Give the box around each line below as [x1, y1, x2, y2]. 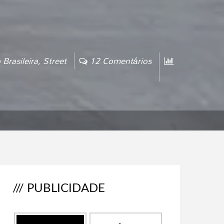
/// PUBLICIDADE [12, 182, 105, 195]
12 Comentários [87, 52, 154, 69]
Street [43, 52, 66, 69]
